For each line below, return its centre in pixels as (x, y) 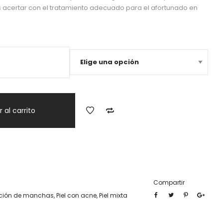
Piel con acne (76, 195)
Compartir (169, 182)
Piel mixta (113, 195)
